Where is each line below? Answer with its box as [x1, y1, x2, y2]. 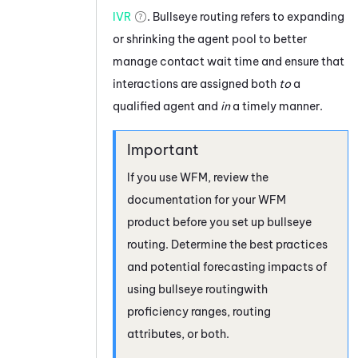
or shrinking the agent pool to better [113, 31, 307, 46]
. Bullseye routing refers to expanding [147, 9, 344, 24]
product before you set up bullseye [127, 214, 312, 229]
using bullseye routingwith [127, 281, 268, 296]
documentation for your [127, 192, 258, 207]
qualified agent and [113, 98, 221, 113]
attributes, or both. [127, 326, 229, 341]
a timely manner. [230, 98, 323, 113]
